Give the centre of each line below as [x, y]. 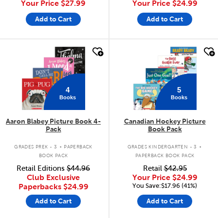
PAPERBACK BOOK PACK [165, 155]
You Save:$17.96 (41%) [165, 185]
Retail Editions [42, 168]
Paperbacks [41, 186]
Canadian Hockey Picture [165, 121]
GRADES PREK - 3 [36, 147]
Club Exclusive [53, 177]
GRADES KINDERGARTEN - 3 [162, 147]
